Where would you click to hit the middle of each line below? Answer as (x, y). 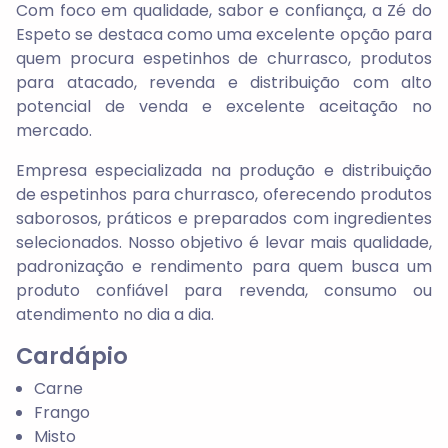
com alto (386, 82)
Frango (61, 412)
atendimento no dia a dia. (115, 314)
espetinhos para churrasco (148, 194)
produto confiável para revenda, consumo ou (224, 290)
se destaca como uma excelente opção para (251, 34)
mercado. (54, 130)
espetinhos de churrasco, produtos (287, 58)
